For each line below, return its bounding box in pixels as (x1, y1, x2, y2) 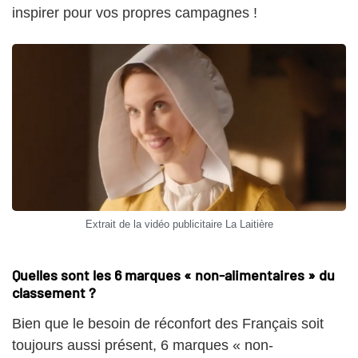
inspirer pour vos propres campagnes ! (12, 5, 257, 22)
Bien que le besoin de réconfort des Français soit (12, 315, 324, 332)
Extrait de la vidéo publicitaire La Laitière (85, 217, 273, 230)
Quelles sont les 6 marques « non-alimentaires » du (12, 265, 335, 284)
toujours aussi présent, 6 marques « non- (12, 336, 273, 353)
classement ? (12, 283, 96, 301)
